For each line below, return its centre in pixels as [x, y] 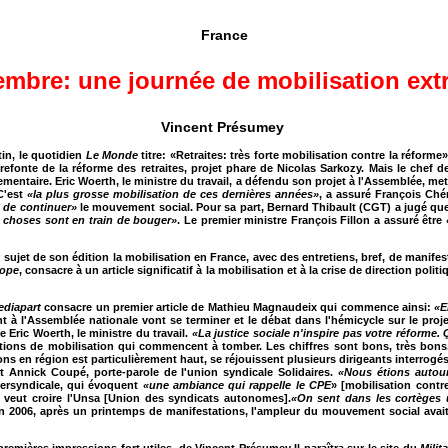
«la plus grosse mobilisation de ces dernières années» [173, 194]
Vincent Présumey [224, 127]
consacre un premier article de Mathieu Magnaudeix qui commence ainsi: [237, 307]
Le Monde [111, 155]
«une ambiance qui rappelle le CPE [237, 385]
